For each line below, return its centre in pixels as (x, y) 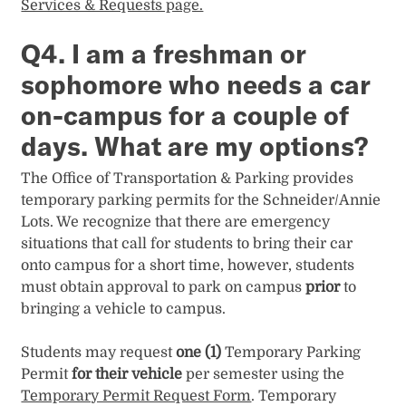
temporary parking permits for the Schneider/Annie (201, 201)
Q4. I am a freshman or (164, 53)
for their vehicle (127, 375)
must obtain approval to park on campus (164, 288)
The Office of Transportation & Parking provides (188, 179)
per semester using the (264, 375)
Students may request (99, 353)
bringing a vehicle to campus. (124, 309)
